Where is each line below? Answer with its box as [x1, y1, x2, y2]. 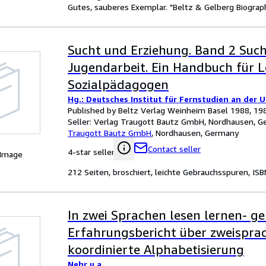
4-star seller [68, 147, 115, 157]
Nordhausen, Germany [156, 128, 239, 138]
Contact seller [148, 144, 201, 154]
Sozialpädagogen [68, 77, 169, 92]
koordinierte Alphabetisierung [68, 242, 244, 257]
